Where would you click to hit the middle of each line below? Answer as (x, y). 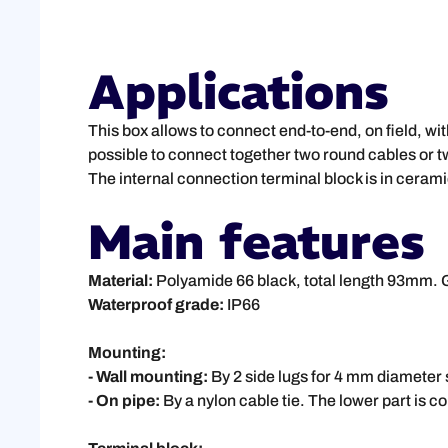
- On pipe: (124, 401)
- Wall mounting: (148, 377)
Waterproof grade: (156, 305)
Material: (120, 281)
